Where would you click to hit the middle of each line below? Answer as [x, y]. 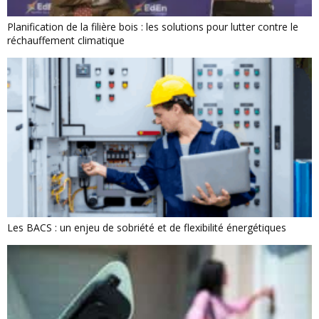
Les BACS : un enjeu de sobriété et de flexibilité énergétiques [147, 228]
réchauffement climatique [66, 40]
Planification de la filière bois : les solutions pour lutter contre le [153, 27]
